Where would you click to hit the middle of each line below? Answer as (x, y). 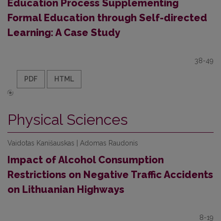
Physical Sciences (68, 120)
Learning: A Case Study (64, 33)
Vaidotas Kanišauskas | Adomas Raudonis (73, 143)
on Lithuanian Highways (66, 189)
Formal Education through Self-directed (107, 18)
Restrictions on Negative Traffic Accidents (110, 175)
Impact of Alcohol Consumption (86, 160)
